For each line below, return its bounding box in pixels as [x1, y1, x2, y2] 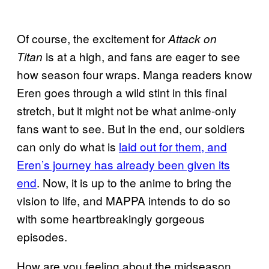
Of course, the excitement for [17, 29, 168, 46]
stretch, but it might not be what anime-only [17, 101, 237, 118]
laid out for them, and [119, 138, 227, 154]
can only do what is [17, 138, 119, 154]
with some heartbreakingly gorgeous [17, 210, 205, 226]
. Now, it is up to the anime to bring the [37, 174, 232, 190]
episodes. [17, 228, 67, 244]
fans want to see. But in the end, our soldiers [17, 119, 245, 136]
